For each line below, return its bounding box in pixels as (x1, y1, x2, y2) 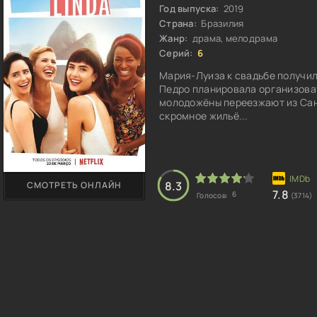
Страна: (159, 17, 197, 30)
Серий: (159, 47, 193, 59)
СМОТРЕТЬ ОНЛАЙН (27, 179, 122, 191)
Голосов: (197, 190, 230, 200)
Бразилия (198, 17, 244, 30)
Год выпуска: (159, 2, 219, 15)
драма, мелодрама (190, 32, 278, 45)
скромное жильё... (159, 109, 248, 122)
